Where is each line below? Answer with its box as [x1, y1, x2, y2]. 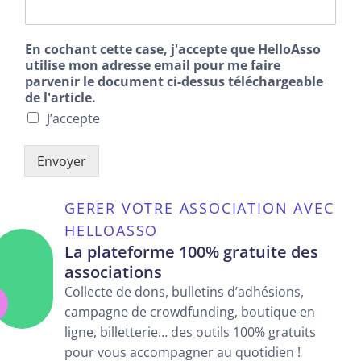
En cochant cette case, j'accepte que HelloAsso [25, 39, 321, 58]
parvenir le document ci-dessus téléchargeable [25, 72, 323, 90]
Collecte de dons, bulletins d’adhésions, [64, 282, 304, 301]
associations [64, 260, 162, 283]
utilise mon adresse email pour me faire [25, 56, 280, 74]
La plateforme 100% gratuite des [64, 240, 318, 263]
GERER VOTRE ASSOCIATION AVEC [64, 197, 334, 218]
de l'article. [25, 88, 96, 106]
